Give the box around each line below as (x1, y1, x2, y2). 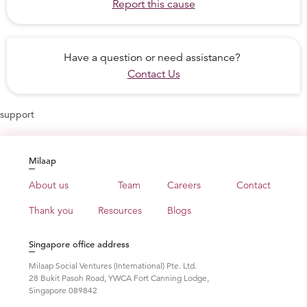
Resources (98, 204, 142, 217)
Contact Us (127, 67, 180, 81)
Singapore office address (29, 238, 130, 250)
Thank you (29, 204, 73, 217)
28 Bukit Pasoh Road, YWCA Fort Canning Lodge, (29, 273, 209, 283)
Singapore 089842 (29, 285, 97, 295)
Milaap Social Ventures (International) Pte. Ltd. (29, 260, 197, 271)
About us (29, 179, 69, 191)
